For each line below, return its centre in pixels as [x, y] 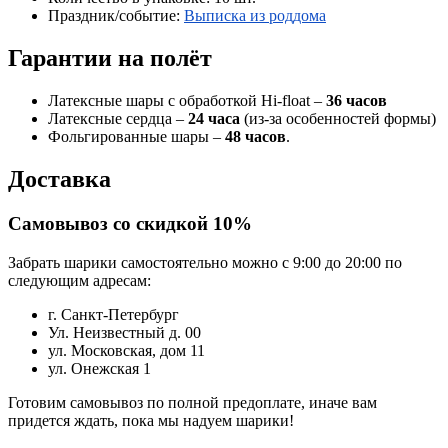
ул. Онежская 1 [99, 368]
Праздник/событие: [116, 16]
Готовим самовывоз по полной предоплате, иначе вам [192, 402]
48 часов [255, 137]
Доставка [59, 178]
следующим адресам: [79, 280]
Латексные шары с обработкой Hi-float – [187, 101]
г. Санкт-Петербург [113, 314]
